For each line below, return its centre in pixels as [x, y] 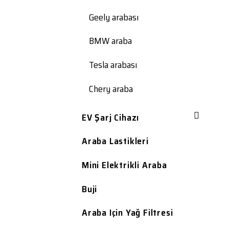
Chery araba [111, 89]
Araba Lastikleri [115, 141]
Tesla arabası [113, 65]
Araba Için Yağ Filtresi [128, 213]
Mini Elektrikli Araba [124, 165]
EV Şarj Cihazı [111, 117]
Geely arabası [114, 17]
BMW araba [110, 41]
